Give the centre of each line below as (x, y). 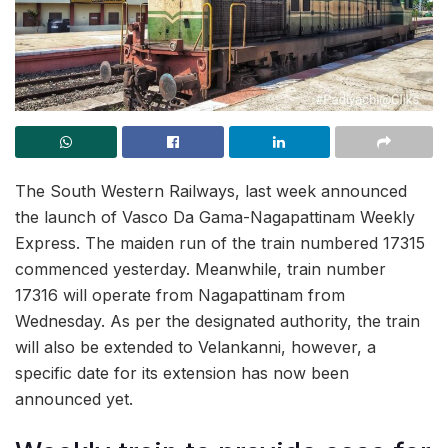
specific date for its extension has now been (182, 373)
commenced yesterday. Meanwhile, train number (200, 269)
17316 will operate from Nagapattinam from (180, 295)
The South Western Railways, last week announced (211, 191)
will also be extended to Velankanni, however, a (195, 347)
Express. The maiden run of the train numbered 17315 (220, 243)
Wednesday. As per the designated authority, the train (217, 321)
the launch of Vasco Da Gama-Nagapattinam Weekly (215, 217)
